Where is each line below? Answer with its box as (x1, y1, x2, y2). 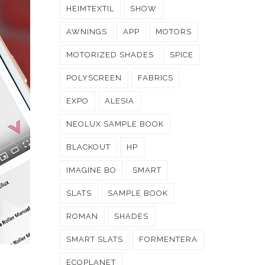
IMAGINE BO (66, 166, 117, 174)
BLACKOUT (66, 143, 111, 151)
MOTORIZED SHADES (66, 50, 154, 59)
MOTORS (156, 27, 192, 36)
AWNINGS (66, 27, 107, 36)
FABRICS (138, 73, 173, 82)
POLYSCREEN (66, 73, 122, 82)
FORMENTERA (139, 235, 198, 244)
